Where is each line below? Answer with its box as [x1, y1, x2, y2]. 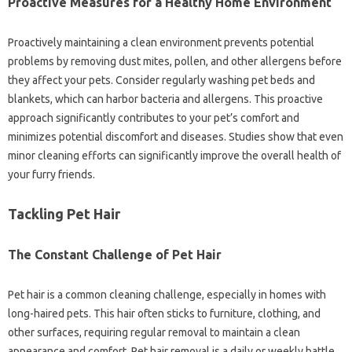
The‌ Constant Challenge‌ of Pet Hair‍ [8, 247, 222, 262]
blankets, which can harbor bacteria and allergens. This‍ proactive [8, 92, 323, 105]
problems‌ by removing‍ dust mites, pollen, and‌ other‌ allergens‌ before [8, 54, 342, 68]
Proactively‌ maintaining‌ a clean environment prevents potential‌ [8, 35, 314, 49]
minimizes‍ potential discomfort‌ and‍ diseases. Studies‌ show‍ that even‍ [8, 130, 343, 143]
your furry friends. [8, 167, 95, 181]
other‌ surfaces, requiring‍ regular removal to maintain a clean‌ [8, 325, 300, 339]
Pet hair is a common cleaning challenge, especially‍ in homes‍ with [8, 288, 326, 301]
